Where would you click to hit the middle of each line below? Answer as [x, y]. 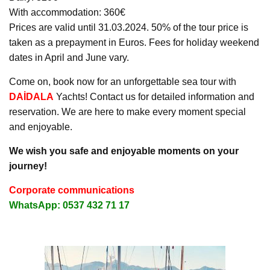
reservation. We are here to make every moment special [127, 111]
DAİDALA [31, 96]
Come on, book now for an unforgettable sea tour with [123, 81]
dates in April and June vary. [69, 57]
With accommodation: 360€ [67, 12]
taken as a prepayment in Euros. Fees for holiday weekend [134, 42]
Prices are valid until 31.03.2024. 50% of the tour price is [129, 27]
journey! [28, 166]
